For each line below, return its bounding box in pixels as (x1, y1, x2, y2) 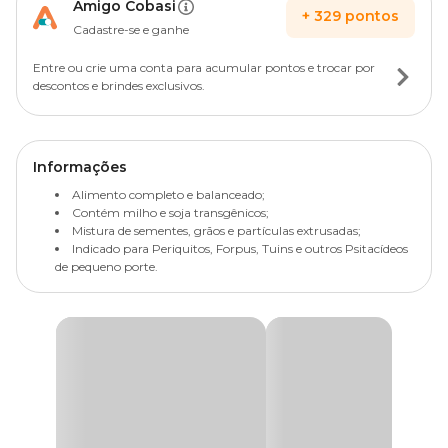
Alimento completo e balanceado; (72, 187, 265, 202)
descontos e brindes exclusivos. (33, 78, 205, 93)
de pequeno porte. (55, 259, 158, 274)
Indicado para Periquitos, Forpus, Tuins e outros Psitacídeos (72, 241, 408, 256)
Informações (33, 158, 127, 176)
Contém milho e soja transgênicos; (72, 205, 269, 220)
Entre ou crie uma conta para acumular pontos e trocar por (33, 60, 375, 75)
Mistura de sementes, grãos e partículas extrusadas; (72, 223, 361, 238)
